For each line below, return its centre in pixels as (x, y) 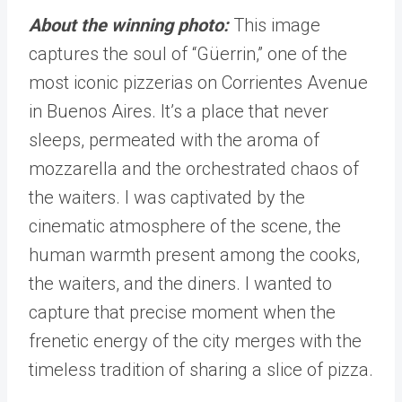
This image (277, 25)
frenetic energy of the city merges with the (195, 341)
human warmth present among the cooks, (194, 255)
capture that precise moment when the (182, 312)
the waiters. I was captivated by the (167, 197)
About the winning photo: (129, 25)
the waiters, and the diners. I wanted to (180, 284)
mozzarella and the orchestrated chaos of (194, 169)
